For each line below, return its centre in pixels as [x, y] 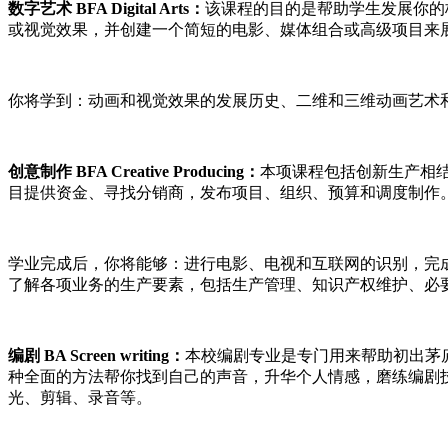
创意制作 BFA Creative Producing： [134, 171]
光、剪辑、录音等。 [80, 397]
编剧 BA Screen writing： [96, 355]
